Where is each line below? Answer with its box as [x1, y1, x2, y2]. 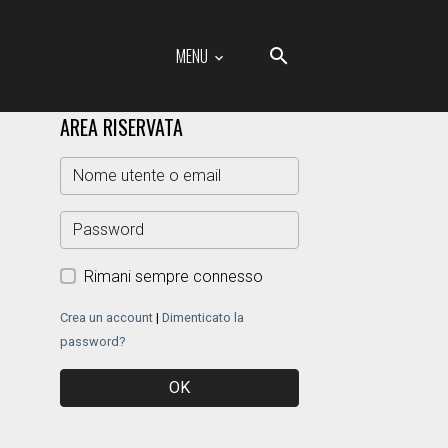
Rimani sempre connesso [83, 267, 263, 286]
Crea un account [59, 310, 153, 325]
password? [59, 334, 125, 349]
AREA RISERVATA [59, 112, 183, 142]
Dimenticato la [161, 310, 244, 325]
